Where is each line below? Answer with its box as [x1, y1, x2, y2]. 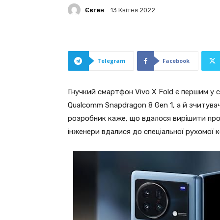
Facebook [163, 57, 190, 64]
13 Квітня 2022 [110, 6, 155, 14]
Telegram [97, 57, 125, 64]
